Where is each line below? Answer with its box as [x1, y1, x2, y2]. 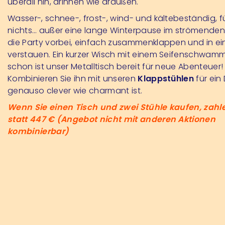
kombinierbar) [8, 125, 69, 137]
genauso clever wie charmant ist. [8, 84, 143, 96]
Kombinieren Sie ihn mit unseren [8, 72, 138, 84]
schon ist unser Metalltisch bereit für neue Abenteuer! [8, 60, 223, 72]
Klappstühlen [138, 72, 194, 84]
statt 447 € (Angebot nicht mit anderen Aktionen [8, 113, 216, 125]
